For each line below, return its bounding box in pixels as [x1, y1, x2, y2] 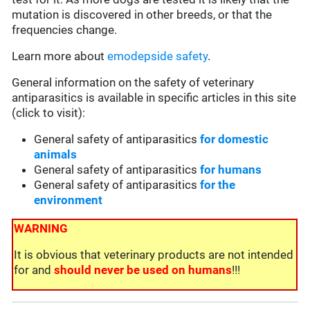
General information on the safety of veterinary [12, 75, 255, 90]
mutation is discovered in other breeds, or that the [12, 8, 273, 22]
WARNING [14, 221, 69, 236]
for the [200, 178, 236, 192]
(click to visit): [12, 106, 86, 120]
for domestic [200, 132, 269, 147]
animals [34, 147, 77, 162]
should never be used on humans [54, 263, 232, 277]
